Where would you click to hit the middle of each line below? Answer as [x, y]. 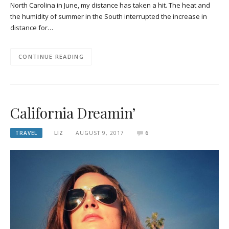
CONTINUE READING [51, 57]
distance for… [32, 27]
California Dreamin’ [73, 112]
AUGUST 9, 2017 [100, 133]
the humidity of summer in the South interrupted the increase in [109, 16]
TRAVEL [26, 133]
